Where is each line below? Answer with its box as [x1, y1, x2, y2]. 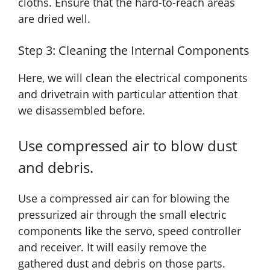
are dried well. [18, 11, 90, 27]
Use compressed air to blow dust [18, 136, 237, 156]
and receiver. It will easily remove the [18, 240, 207, 255]
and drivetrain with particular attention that [18, 87, 237, 102]
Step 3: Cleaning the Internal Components [18, 42, 250, 59]
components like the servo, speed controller [18, 224, 241, 239]
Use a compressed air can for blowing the [18, 191, 230, 206]
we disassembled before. [18, 103, 148, 118]
